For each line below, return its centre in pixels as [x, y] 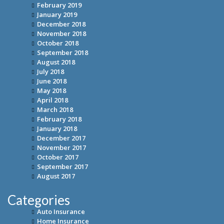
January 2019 [57, 15]
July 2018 [50, 72]
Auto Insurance [61, 212]
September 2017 [62, 167]
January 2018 [57, 129]
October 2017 [58, 157]
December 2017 [61, 138]
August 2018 [56, 62]
